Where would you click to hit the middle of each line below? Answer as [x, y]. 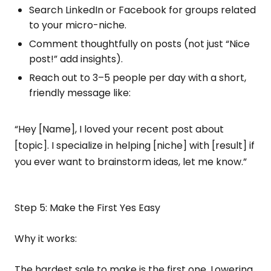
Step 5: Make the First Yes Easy [87, 208]
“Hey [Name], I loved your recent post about [119, 129]
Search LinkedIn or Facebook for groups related [142, 10]
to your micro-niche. [78, 25]
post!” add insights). [76, 59]
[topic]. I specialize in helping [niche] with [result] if [135, 145]
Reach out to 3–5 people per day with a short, [138, 78]
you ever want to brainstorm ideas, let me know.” [131, 162]
